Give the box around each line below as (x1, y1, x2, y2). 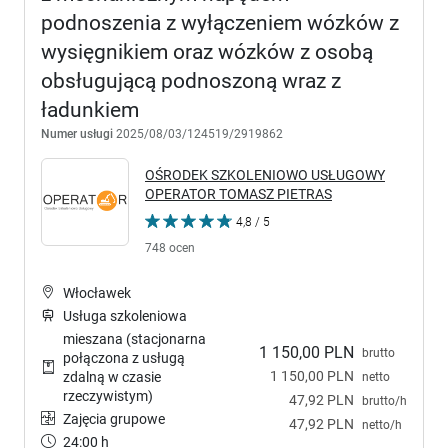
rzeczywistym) (63, 387, 153, 404)
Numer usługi (41, 125, 113, 141)
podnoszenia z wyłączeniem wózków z (41, 10, 399, 35)
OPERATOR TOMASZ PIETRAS (145, 185, 332, 202)
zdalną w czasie (63, 368, 161, 385)
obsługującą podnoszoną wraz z (41, 68, 341, 93)
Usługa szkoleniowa (63, 307, 187, 324)
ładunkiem (41, 97, 139, 122)
